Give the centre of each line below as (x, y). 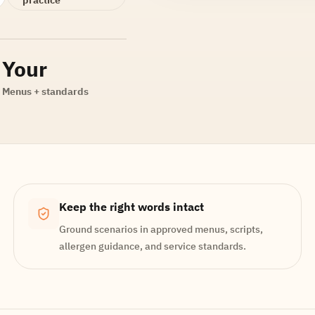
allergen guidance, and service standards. (152, 246)
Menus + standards (45, 91)
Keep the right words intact (131, 207)
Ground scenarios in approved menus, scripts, (161, 229)
